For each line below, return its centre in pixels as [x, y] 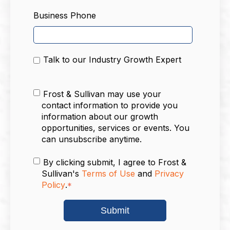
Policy [53, 185]
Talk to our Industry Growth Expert [112, 60]
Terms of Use [108, 174]
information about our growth [100, 117]
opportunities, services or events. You [116, 128]
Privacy [169, 174]
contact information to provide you [110, 106]
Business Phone [65, 15]
